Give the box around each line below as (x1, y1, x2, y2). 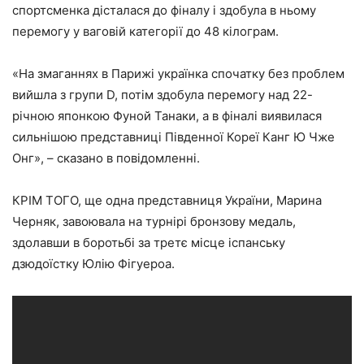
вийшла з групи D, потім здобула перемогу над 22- (12, 86, 313, 102)
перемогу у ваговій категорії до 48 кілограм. (12, 23, 279, 39)
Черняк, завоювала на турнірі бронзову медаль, (12, 213, 296, 229)
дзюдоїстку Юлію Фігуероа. (12, 255, 175, 271)
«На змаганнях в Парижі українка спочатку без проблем (12, 65, 344, 81)
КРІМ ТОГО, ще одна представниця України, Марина (12, 192, 322, 208)
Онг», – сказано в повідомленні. (12, 149, 200, 166)
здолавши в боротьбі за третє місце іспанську (12, 234, 285, 250)
